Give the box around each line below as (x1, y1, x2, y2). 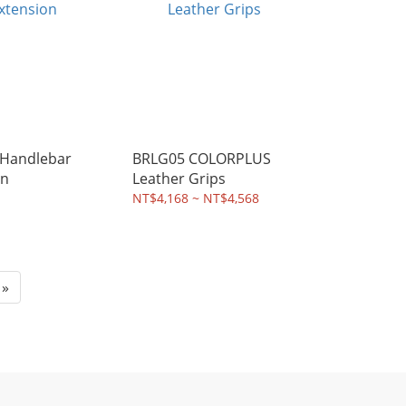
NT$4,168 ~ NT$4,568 (132, 189, 259, 207)
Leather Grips (132, 169, 226, 188)
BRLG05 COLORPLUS (132, 149, 271, 169)
